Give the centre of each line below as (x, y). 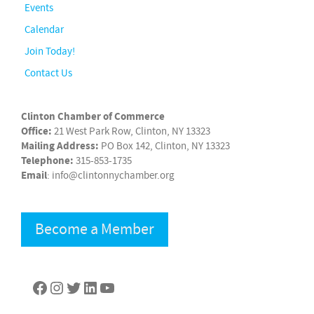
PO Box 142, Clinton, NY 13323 (164, 146)
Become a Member (95, 230)
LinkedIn (112, 287)
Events (39, 8)
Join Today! (50, 52)
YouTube (128, 287)
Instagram (83, 287)
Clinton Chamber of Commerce (93, 117)
